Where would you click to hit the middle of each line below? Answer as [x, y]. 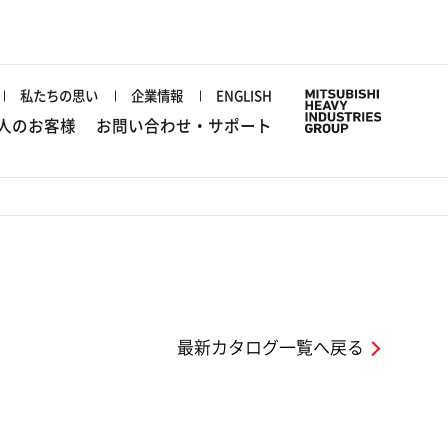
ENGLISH [243, 95]
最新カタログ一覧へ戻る [271, 348]
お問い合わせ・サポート [183, 126]
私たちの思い [59, 95]
